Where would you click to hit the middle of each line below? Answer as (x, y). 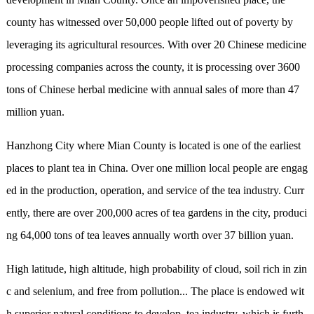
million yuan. (35, 112)
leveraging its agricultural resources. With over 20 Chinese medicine (156, 45)
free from (118, 292)
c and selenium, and (51, 292)
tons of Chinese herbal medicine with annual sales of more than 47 (152, 90)
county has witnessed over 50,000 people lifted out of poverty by (149, 22)
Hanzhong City (40, 146)
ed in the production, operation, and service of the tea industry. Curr (155, 191)
